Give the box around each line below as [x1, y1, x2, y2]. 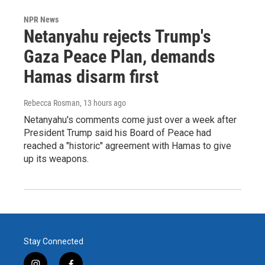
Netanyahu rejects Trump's [24, 26, 211, 47]
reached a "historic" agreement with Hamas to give [24, 140, 231, 152]
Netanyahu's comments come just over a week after [24, 114, 237, 126]
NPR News [24, 15, 59, 25]
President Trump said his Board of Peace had [24, 127, 211, 139]
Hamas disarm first [24, 66, 159, 88]
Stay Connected [24, 237, 83, 247]
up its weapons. [24, 153, 89, 165]
